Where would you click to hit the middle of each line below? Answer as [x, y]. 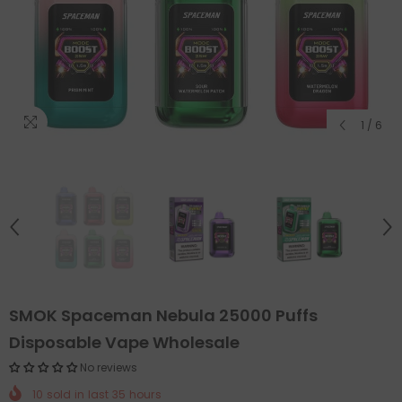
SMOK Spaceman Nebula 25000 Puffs [163, 315]
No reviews [109, 367]
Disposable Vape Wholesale [124, 342]
